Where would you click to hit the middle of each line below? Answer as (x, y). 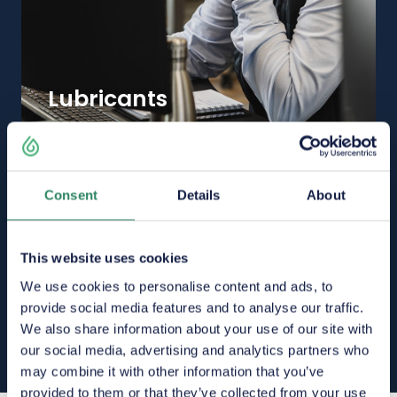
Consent (71, 195)
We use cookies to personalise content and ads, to (177, 286)
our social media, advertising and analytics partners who (195, 350)
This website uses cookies (105, 258)
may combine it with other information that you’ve (172, 371)
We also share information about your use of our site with (197, 328)
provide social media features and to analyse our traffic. (192, 307)
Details (198, 195)
